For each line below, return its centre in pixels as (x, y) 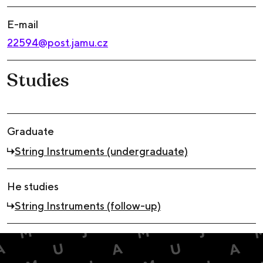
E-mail (23, 25)
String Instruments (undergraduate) (101, 151)
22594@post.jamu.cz (58, 43)
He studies (33, 186)
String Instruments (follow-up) (87, 205)
